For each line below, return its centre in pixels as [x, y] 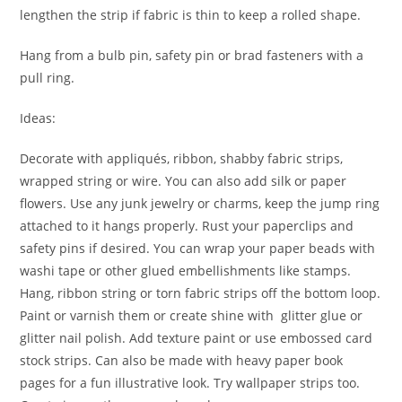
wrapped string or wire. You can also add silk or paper [184, 180]
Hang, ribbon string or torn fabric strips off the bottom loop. [201, 293]
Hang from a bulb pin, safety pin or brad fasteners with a [192, 55]
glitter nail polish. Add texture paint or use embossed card [197, 337]
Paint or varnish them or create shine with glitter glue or [192, 315]
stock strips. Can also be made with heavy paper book [182, 360]
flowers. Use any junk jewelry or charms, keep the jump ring [200, 203]
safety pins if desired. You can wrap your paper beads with [198, 248]
